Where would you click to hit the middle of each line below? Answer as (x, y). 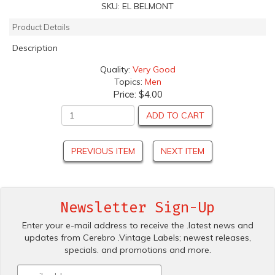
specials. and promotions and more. (137, 250)
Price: (126, 94)
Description (35, 48)
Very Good (154, 69)
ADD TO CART (175, 115)
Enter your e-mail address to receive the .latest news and (137, 225)
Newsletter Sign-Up (137, 207)
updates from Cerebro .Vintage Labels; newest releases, (137, 237)
